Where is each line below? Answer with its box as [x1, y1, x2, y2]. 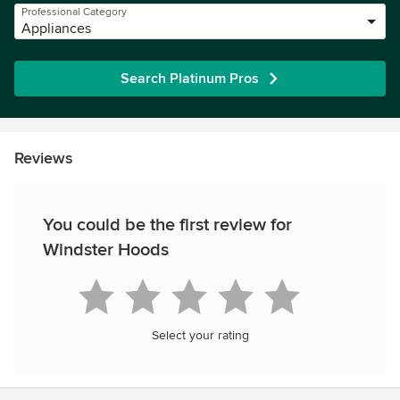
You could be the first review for [43, 214, 292, 236]
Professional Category [21, 5, 127, 19]
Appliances [21, 20, 91, 37]
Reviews [14, 148, 72, 168]
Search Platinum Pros [120, 70, 259, 87]
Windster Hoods [43, 239, 169, 261]
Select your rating [151, 328, 249, 343]
